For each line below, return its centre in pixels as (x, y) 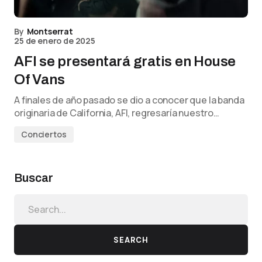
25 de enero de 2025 (55, 41)
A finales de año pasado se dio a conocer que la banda (129, 100)
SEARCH (131, 240)
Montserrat (50, 31)
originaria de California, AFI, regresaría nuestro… (117, 113)
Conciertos (44, 134)
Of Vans (39, 80)
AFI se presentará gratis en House (125, 61)
